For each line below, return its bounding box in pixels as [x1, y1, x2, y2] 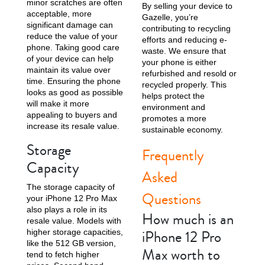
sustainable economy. [142, 124, 223, 134]
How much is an [142, 208, 234, 230]
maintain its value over [27, 64, 111, 75]
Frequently [142, 144, 204, 166]
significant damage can [27, 20, 113, 30]
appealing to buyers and [27, 109, 117, 119]
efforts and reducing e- [142, 34, 227, 44]
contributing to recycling [142, 23, 231, 33]
